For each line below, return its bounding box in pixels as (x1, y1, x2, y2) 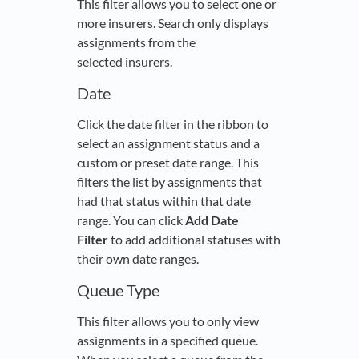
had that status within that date (77, 193, 251, 209)
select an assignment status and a (77, 135, 260, 151)
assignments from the (77, 34, 196, 50)
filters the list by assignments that (77, 174, 262, 190)
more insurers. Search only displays (77, 15, 268, 31)
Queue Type (77, 280, 159, 301)
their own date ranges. (77, 251, 199, 267)
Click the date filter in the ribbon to (77, 116, 268, 132)
